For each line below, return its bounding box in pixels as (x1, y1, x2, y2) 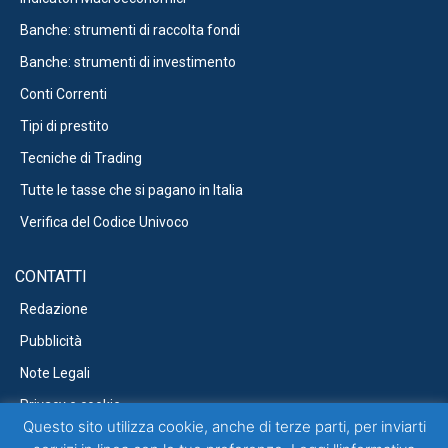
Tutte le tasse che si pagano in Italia (20, 181, 243, 198)
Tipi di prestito (20, 117, 109, 134)
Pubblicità (20, 333, 82, 350)
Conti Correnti (20, 85, 107, 102)
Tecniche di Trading (20, 149, 142, 166)
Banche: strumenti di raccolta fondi (20, 21, 240, 38)
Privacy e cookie (20, 397, 121, 414)
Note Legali (20, 365, 90, 382)
